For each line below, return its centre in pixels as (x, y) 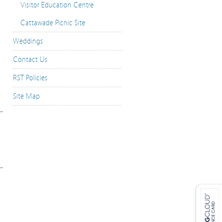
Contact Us (30, 59)
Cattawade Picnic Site (53, 23)
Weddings (28, 41)
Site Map (26, 96)
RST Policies (30, 78)
